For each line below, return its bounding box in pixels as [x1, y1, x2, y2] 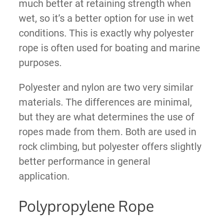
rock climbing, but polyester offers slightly [18, 140, 201, 152]
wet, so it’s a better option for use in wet [18, 12, 194, 24]
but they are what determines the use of [18, 110, 194, 123]
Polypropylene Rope [18, 196, 154, 215]
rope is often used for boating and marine [18, 41, 200, 54]
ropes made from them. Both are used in [18, 125, 196, 138]
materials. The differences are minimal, [18, 96, 192, 108]
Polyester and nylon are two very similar [18, 81, 193, 93]
